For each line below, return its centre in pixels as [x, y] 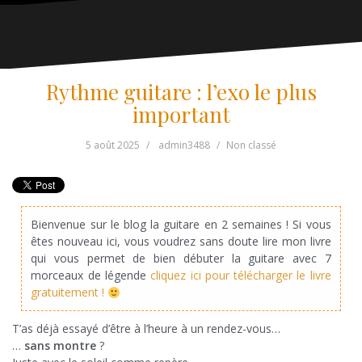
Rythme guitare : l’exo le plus [181, 92]
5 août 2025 [113, 145]
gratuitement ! [69, 293]
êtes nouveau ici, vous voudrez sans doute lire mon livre [181, 242]
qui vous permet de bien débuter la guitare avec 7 [181, 259]
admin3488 [184, 145]
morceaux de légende [91, 276]
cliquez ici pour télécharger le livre [241, 276]
